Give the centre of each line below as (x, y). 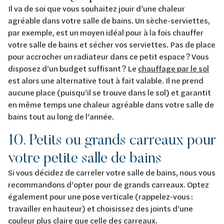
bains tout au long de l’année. (62, 116)
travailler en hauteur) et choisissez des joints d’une (100, 208)
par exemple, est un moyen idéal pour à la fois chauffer (106, 32)
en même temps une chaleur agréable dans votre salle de (111, 104)
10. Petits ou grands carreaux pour (112, 139)
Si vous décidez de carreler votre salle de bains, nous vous (112, 172)
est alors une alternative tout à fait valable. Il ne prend (106, 80)
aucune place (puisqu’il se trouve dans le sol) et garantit (109, 92)
